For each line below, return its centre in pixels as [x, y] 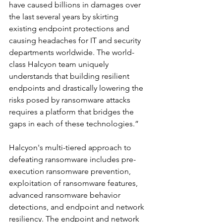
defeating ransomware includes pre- [72, 159]
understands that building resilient [70, 76]
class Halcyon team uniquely [60, 64]
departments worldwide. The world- [72, 52]
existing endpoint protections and [70, 28]
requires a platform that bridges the [72, 112]
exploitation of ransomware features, [74, 183]
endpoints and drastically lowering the [77, 88]
